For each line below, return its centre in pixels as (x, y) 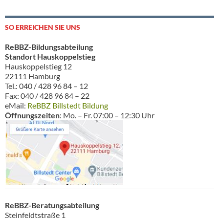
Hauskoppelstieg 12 (38, 66)
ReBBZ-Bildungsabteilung (49, 46)
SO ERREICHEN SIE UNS (43, 27)
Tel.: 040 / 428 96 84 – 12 (46, 86)
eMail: (16, 105)
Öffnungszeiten (32, 115)
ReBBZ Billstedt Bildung (68, 105)
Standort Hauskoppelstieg (50, 56)
